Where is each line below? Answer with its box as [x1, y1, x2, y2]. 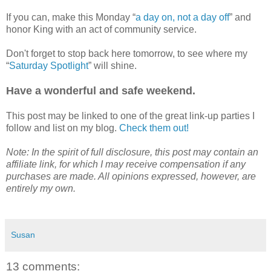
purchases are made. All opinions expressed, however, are [6, 171, 256, 181]
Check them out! [119, 122, 189, 133]
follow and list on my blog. [6, 122, 119, 133]
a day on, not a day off [135, 11, 229, 22]
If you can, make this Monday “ [6, 11, 135, 22]
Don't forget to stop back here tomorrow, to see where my [6, 48, 247, 59]
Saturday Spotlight [9, 60, 88, 71]
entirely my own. [6, 183, 76, 194]
